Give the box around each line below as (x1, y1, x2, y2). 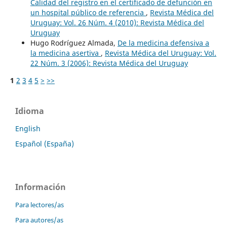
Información (15, 181, 66, 193)
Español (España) (15, 138, 74, 148)
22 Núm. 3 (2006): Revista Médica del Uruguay (30, 58, 188, 68)
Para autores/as (15, 215, 63, 224)
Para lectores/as (15, 200, 64, 209)
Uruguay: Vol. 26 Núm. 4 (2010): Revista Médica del (30, 17, 204, 27)
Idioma (15, 105, 44, 117)
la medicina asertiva (30, 48, 101, 58)
